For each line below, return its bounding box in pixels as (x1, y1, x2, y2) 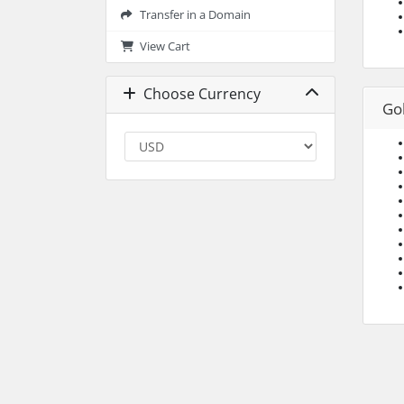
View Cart (133, 38, 190, 54)
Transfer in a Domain (133, 6, 251, 23)
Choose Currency (135, 84, 261, 105)
